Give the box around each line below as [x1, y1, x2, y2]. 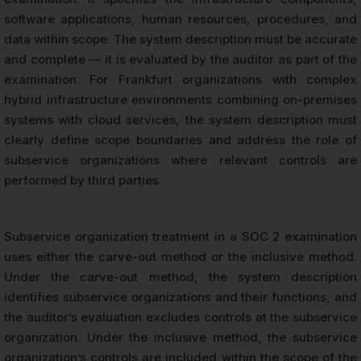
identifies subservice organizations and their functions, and [4, 289, 357, 305]
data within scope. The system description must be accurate [4, 31, 357, 48]
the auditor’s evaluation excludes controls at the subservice [4, 309, 357, 326]
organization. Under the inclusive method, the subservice [4, 330, 357, 346]
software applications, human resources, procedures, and [4, 11, 357, 27]
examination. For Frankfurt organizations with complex [4, 72, 357, 88]
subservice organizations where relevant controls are [4, 152, 357, 168]
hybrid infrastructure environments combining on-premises [4, 92, 357, 108]
